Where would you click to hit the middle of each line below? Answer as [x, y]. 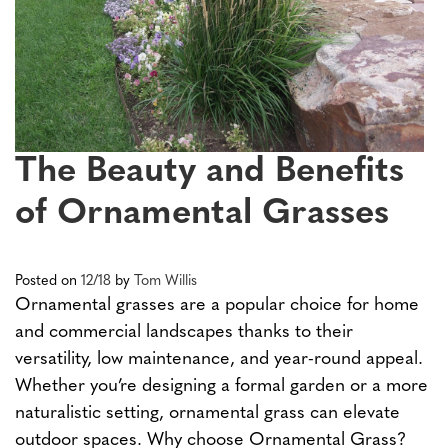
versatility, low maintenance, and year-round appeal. [219, 360]
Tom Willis [165, 282]
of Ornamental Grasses [202, 215]
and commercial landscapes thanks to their [184, 333]
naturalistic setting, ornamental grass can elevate [207, 414]
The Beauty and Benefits [209, 173]
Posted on [48, 282]
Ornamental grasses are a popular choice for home [217, 306]
